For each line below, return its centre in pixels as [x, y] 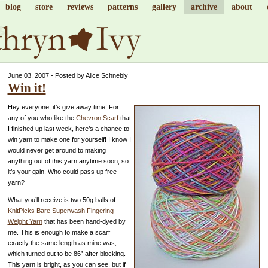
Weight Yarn [25, 221]
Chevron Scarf [97, 118]
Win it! [27, 88]
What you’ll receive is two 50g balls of [61, 200]
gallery [164, 7]
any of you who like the [42, 118]
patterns [122, 7]
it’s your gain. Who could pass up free [62, 172]
